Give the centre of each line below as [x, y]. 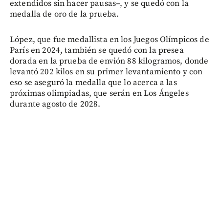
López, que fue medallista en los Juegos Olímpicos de [109, 40]
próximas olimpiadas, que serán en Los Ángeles [99, 94]
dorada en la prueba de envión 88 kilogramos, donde [109, 61]
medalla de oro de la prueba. [65, 14]
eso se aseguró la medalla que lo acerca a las [93, 83]
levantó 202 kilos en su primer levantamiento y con [106, 72]
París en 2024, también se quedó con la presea [97, 51]
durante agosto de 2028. [55, 104]
